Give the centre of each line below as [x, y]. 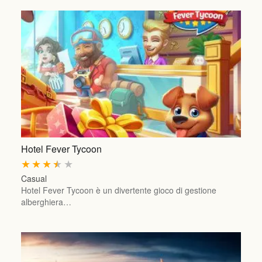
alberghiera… [46, 202]
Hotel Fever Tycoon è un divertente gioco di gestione [118, 190]
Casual [34, 179]
